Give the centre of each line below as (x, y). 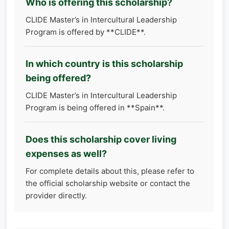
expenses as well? (66, 154)
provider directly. (56, 196)
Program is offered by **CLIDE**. (86, 32)
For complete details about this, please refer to (110, 171)
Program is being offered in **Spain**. (95, 108)
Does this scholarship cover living (101, 140)
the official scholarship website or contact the (108, 184)
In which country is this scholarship (104, 64)
